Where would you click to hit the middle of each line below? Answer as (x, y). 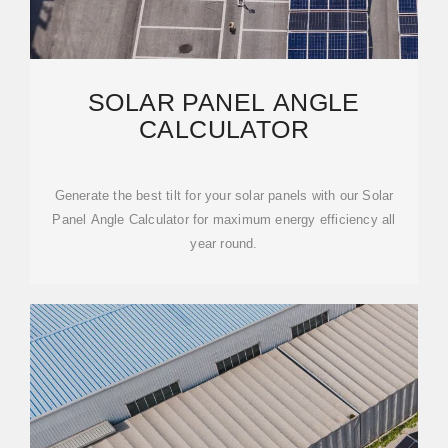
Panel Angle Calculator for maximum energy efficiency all (224, 219)
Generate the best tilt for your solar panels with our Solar (224, 195)
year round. (224, 243)
